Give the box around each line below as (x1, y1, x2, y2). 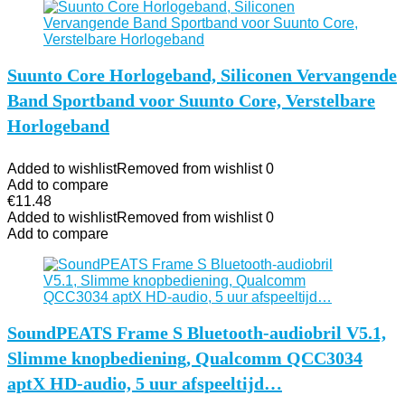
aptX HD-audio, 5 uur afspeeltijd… (7, 373, 282, 393)
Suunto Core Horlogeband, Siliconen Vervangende (7, 65, 397, 85)
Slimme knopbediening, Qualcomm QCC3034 (7, 348, 363, 368)
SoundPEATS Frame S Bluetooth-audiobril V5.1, (7, 323, 386, 343)
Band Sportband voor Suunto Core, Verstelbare (7, 90, 375, 110)
